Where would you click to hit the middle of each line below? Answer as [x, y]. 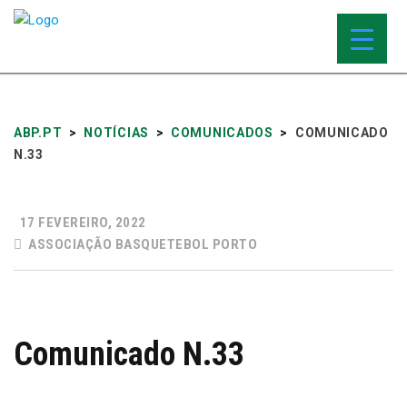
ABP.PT [38, 133]
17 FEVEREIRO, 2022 [81, 223]
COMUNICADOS [222, 133]
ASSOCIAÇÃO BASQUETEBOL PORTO [141, 244]
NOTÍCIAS [116, 133]
